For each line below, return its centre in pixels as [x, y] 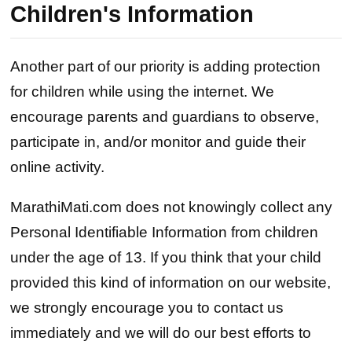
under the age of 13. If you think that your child [166, 258]
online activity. [58, 167]
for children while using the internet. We [143, 92]
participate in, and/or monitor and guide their [158, 142]
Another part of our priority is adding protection [166, 67]
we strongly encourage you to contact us [147, 308]
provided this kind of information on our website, [171, 283]
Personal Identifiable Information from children [165, 233]
